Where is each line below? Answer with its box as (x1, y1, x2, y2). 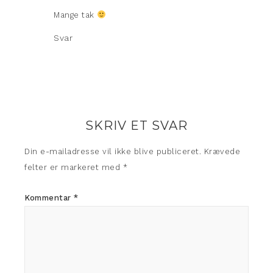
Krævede (204, 147, 240, 156)
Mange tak (54, 10, 97, 19)
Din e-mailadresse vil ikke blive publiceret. (24, 147, 201, 156)
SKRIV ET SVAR (85, 118, 188, 133)
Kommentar (24, 193, 74, 202)
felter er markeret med (24, 163, 123, 172)
